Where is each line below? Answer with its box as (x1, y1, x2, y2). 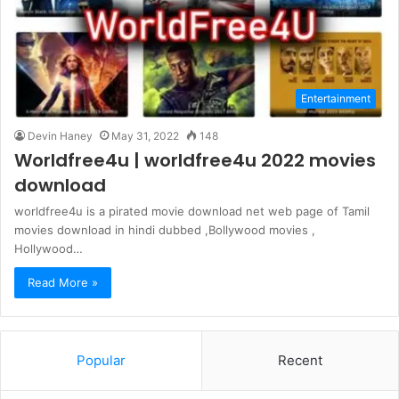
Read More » (28, 274, 98, 289)
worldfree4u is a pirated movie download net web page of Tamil (14, 203, 370, 218)
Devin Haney (28, 128, 93, 142)
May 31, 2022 (111, 128, 179, 142)
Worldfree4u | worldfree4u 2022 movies (14, 147, 376, 173)
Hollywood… (14, 240, 83, 256)
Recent (278, 351, 322, 369)
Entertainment (301, 91, 370, 105)
